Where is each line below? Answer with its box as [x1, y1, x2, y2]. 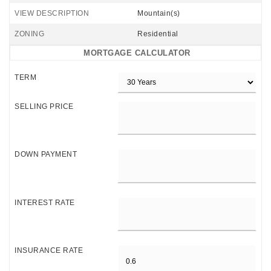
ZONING [15, 30, 44, 38]
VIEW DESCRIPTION [15, 9, 89, 18]
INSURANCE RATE [15, 246, 83, 255]
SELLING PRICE [15, 102, 74, 111]
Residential [137, 30, 178, 38]
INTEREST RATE [15, 198, 75, 207]
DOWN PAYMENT [15, 150, 77, 159]
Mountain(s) [137, 9, 180, 18]
